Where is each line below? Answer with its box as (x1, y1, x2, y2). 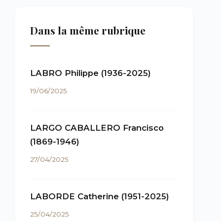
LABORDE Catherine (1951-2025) (30, 191, 169, 201)
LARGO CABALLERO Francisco (30, 123, 164, 133)
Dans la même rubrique (30, 23, 146, 37)
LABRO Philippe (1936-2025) (30, 68, 151, 78)
